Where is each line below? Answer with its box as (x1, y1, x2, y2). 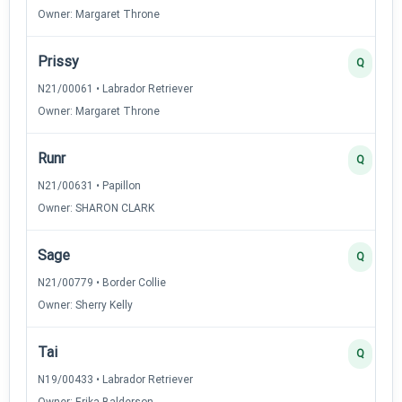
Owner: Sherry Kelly (38, 298, 133, 311)
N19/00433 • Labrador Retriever (38, 372, 193, 386)
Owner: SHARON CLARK (38, 201, 154, 214)
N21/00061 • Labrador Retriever (38, 82, 193, 95)
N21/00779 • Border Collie (38, 275, 166, 289)
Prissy (38, 52, 79, 70)
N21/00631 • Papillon (38, 179, 141, 192)
